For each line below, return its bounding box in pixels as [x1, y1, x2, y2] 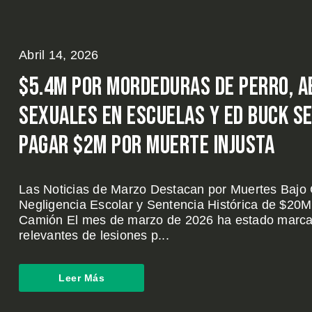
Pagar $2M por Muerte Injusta [19, 131, 274, 161]
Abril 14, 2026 [19, 48, 99, 62]
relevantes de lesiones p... [19, 228, 169, 242]
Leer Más [58, 272, 104, 283]
